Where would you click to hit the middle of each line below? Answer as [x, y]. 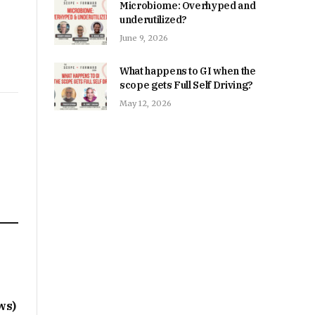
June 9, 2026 [144, 38]
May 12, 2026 [146, 103]
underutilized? [154, 19]
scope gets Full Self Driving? [186, 85]
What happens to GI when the [188, 71]
